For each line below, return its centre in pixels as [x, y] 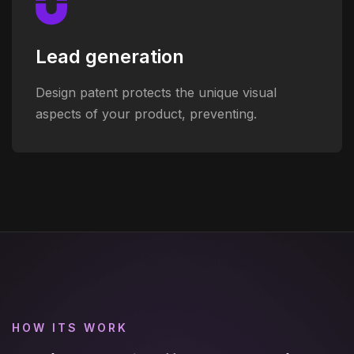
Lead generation [110, 56]
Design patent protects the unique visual [156, 92]
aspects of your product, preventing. [146, 113]
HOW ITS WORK [70, 327]
